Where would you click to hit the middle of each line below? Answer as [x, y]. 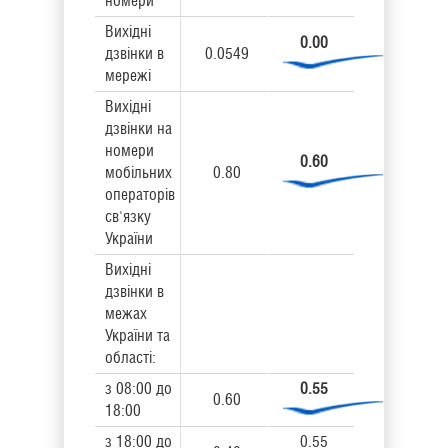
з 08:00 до [138, 388]
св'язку [128, 216]
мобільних [138, 172]
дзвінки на [138, 128]
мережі [128, 75]
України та [137, 335]
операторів [140, 194]
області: [130, 357]
